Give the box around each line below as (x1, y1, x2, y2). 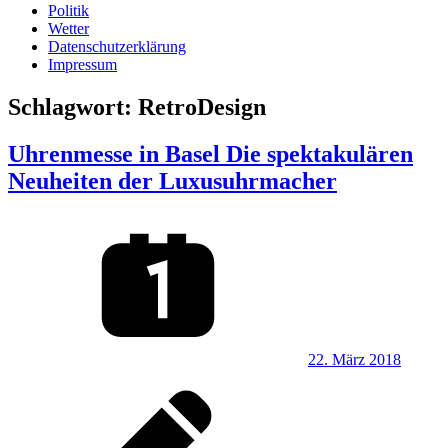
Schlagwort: (8, 93, 138, 120)
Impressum (48, 56, 117, 73)
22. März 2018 (308, 350, 401, 368)
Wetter (48, 20, 89, 37)
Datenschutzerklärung (48, 38, 186, 55)
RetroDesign (138, 93, 266, 120)
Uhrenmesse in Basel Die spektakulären (8, 140, 413, 167)
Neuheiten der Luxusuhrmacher (8, 167, 337, 194)
